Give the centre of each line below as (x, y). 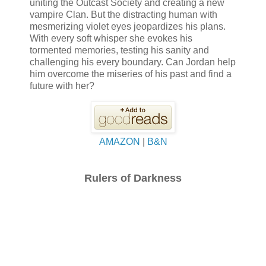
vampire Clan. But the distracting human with (123, 15)
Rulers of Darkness (133, 178)
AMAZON (121, 142)
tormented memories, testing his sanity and (119, 50)
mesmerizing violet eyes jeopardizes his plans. (128, 27)
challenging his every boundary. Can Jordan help (133, 62)
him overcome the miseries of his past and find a (131, 74)
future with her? (62, 86)
